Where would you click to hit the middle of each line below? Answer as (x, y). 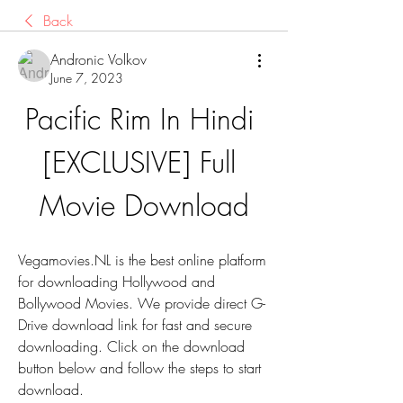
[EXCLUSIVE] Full (139, 162)
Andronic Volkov (99, 59)
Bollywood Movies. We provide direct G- (142, 303)
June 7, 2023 (87, 78)
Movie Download (144, 206)
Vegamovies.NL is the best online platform (142, 260)
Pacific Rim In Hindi (139, 119)
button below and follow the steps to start (139, 368)
